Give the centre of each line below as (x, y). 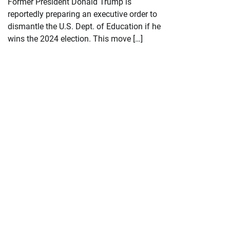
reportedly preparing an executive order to (82, 14)
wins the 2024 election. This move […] (75, 39)
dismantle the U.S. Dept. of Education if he (84, 26)
